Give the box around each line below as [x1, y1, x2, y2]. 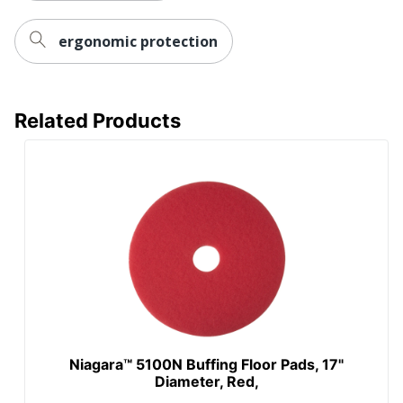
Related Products [14, 108, 181, 132]
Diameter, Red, [154, 372, 259, 390]
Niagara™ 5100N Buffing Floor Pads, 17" [69, 354, 345, 373]
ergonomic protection [58, 31, 218, 51]
